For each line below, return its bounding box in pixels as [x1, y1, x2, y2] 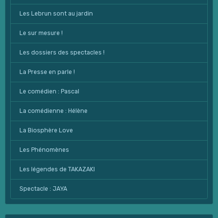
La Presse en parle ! [19, 69, 75, 76]
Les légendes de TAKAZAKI [19, 166, 95, 173]
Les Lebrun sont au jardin [19, 10, 93, 18]
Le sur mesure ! [19, 30, 63, 37]
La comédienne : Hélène [19, 108, 88, 115]
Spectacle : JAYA [19, 185, 67, 193]
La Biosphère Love [19, 127, 73, 134]
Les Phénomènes [19, 146, 69, 154]
